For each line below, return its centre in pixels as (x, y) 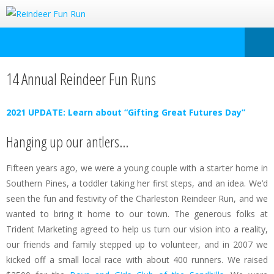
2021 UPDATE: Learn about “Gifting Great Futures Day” (126, 112)
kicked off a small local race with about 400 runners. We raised (137, 260)
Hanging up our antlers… (67, 142)
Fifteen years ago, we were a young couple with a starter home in (137, 168)
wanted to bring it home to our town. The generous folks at (137, 214)
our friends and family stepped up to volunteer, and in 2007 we (137, 244)
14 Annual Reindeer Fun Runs (81, 79)
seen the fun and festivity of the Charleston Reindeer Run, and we (137, 198)
